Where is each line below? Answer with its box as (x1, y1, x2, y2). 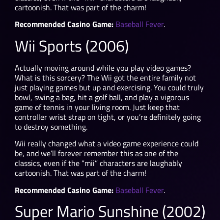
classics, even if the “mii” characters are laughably (15, 157, 182, 169)
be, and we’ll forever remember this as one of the (15, 147, 178, 160)
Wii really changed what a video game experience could (15, 137, 198, 150)
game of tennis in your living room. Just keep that (15, 101, 180, 113)
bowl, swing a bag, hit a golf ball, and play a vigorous (15, 91, 189, 103)
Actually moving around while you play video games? (15, 61, 191, 74)
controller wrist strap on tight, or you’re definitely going (15, 110, 201, 123)
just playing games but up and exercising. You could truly (15, 81, 204, 93)
